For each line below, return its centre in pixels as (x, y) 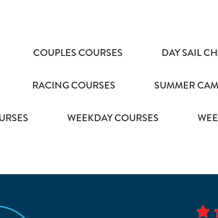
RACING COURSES (74, 85)
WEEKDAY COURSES (113, 118)
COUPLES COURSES (78, 53)
